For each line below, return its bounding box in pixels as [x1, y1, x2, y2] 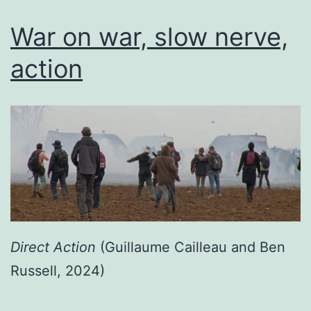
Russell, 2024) [10, 262, 105, 279]
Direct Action [10, 238, 96, 255]
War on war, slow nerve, [10, 21, 288, 52]
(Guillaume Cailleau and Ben [96, 238, 285, 255]
